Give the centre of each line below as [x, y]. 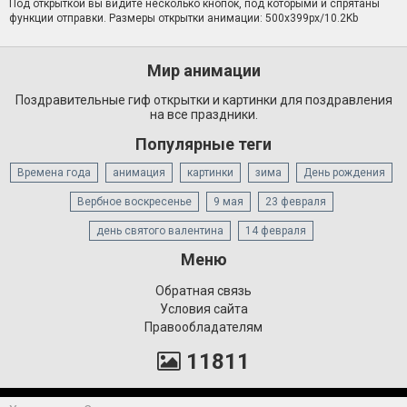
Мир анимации [203, 71]
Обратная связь [203, 291]
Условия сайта [203, 309]
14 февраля [276, 231]
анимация [139, 173]
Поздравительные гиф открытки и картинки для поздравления [203, 100]
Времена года [54, 173]
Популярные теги [203, 144]
